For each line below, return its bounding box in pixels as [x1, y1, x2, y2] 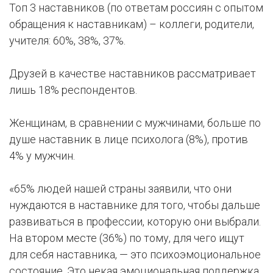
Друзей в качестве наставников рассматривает [9, 67, 256, 80]
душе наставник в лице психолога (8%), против [9, 133, 248, 146]
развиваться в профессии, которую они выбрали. [9, 215, 261, 229]
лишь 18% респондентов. [9, 83, 137, 97]
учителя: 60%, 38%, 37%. [9, 34, 126, 48]
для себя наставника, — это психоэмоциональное [9, 248, 261, 261]
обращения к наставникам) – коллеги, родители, [9, 18, 254, 31]
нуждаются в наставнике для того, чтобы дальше [9, 199, 260, 212]
